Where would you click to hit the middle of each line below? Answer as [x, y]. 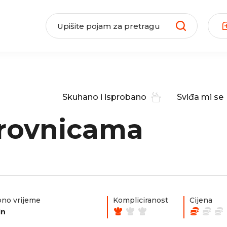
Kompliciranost [141, 200]
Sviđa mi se [200, 97]
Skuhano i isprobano [104, 97]
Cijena [201, 200]
